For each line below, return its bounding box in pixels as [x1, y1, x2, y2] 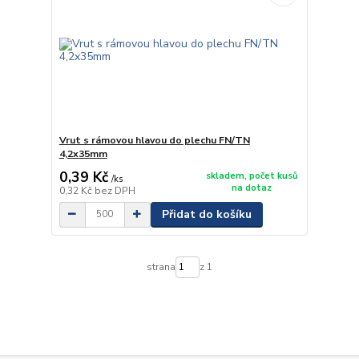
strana [146, 260, 175, 274]
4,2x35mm [58, 147, 107, 160]
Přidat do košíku [161, 206, 252, 222]
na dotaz [232, 182, 272, 195]
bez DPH [94, 184, 135, 197]
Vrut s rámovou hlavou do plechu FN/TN [58, 133, 250, 147]
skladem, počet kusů [205, 170, 298, 183]
